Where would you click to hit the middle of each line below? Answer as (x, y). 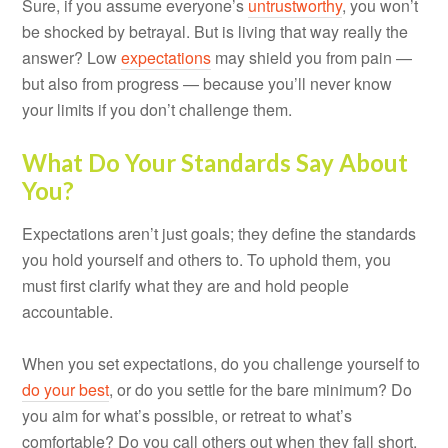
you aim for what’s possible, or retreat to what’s (187, 415)
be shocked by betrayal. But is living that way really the (215, 31)
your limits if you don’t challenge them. (157, 109)
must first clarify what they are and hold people (186, 285)
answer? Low (72, 57)
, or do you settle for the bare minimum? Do (261, 389)
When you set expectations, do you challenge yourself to (221, 363)
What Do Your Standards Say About (215, 162)
